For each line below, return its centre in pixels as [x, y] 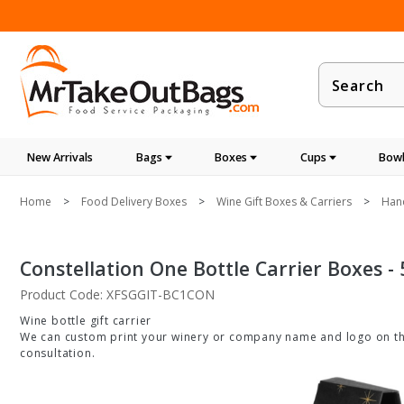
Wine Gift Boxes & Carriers [284, 202]
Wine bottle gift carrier [86, 321]
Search [343, 95]
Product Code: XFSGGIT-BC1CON [117, 294]
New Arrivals [60, 157]
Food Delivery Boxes [134, 202]
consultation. [58, 353]
